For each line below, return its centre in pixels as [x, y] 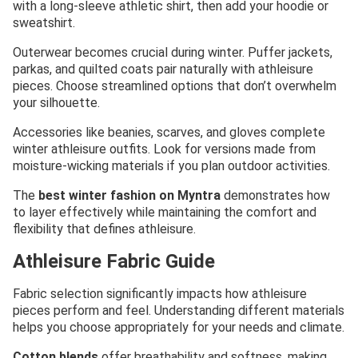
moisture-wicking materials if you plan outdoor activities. [171, 165]
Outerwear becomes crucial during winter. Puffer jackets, [173, 52]
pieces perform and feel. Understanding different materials [179, 311]
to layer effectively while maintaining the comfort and [165, 212]
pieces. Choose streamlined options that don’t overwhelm [175, 86]
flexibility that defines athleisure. [104, 229]
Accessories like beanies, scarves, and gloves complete [169, 132]
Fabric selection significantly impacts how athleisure [160, 294]
